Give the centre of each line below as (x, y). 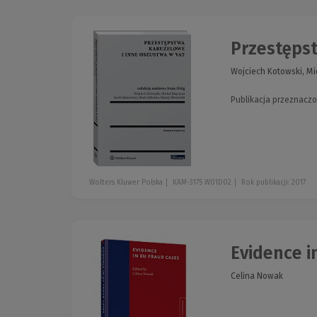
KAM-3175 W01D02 (202, 182)
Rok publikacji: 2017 (273, 182)
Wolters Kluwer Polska (126, 182)
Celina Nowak (257, 276)
